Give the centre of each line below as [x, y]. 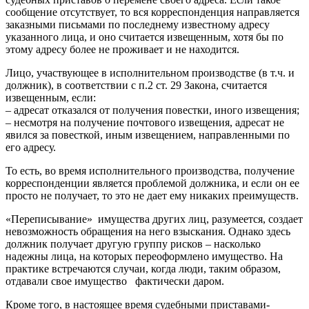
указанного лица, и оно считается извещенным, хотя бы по [144, 37]
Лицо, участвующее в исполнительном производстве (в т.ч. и [150, 72]
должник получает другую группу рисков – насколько [133, 243]
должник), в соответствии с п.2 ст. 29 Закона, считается [136, 85]
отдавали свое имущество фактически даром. [115, 281]
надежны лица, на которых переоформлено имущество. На [144, 256]
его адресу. [31, 147]
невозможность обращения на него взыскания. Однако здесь [148, 231]
